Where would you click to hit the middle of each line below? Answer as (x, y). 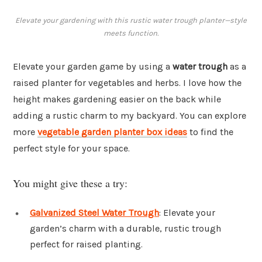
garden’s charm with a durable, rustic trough (125, 228)
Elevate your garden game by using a (93, 67)
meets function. (131, 33)
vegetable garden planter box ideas (112, 132)
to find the (210, 132)
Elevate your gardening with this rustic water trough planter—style (131, 20)
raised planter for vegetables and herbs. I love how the (127, 83)
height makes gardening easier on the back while (117, 99)
